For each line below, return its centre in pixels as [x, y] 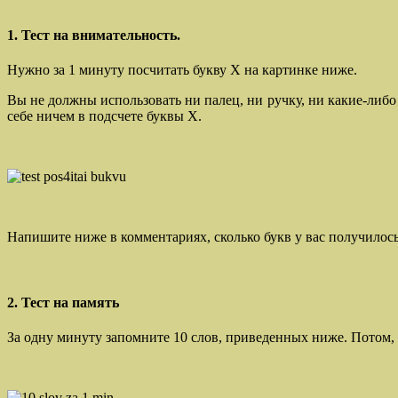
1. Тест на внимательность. [94, 36]
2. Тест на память [63, 302]
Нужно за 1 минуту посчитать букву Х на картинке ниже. [182, 70]
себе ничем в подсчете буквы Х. [104, 116]
